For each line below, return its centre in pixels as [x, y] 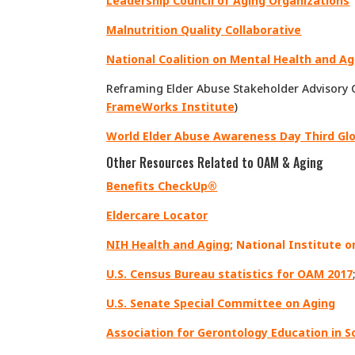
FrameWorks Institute [171, 106]
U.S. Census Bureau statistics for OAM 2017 [230, 273]
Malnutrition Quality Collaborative [204, 29]
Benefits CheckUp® [162, 185]
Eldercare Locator [157, 215]
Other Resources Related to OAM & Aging [215, 162]
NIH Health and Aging [168, 244]
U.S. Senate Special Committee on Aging [221, 303]
